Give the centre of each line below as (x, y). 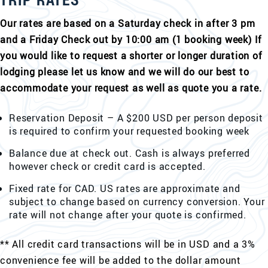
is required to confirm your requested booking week (129, 131)
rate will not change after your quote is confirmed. (128, 215)
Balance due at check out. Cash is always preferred (130, 153)
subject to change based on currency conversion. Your (137, 202)
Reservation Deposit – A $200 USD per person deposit (136, 118)
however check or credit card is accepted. (107, 166)
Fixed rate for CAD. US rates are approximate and (125, 188)
